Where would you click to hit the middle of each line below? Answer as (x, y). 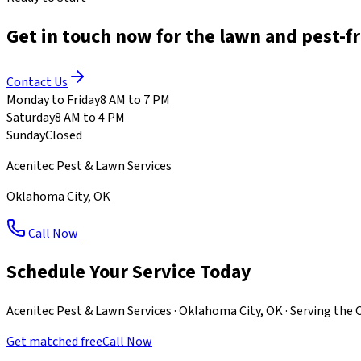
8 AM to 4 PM (90, 117)
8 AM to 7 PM (135, 100)
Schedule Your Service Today (129, 272)
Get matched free (54, 342)
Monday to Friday (53, 100)
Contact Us (37, 82)
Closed (64, 135)
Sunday (26, 135)
